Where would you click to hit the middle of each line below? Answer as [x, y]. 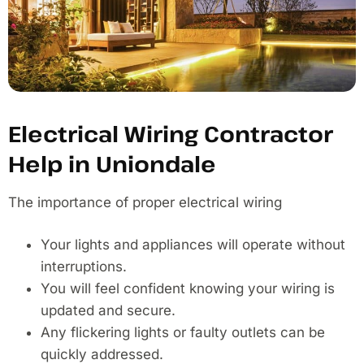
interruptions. [84, 267]
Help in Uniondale [112, 164]
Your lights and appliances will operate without [193, 245]
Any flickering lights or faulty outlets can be [183, 333]
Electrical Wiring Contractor [171, 134]
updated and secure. [108, 311]
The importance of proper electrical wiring [145, 203]
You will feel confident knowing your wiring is [188, 289]
